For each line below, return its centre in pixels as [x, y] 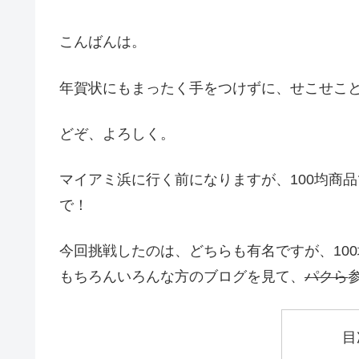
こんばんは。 [103, 42]
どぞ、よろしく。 [117, 133]
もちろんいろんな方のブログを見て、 [182, 277]
